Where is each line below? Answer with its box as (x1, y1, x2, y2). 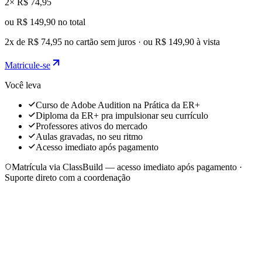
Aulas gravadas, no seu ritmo (36, 131, 143, 142)
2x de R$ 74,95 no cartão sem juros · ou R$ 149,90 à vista (5, 36, 220, 47)
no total (56, 16, 85, 27)
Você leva (5, 80, 41, 90)
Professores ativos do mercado (36, 120, 147, 131)
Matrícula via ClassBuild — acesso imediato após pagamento (12, 161, 237, 172)
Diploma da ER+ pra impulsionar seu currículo (36, 110, 208, 120)
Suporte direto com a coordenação (5, 172, 130, 182)
